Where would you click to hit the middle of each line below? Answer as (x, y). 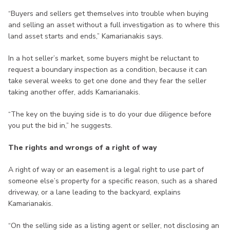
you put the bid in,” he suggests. (60, 126)
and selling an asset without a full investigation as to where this (114, 25)
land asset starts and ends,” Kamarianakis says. (86, 36)
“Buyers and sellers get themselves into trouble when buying (108, 14)
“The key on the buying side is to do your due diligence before (110, 114)
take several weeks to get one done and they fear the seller (107, 81)
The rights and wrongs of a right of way (82, 148)
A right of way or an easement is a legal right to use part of (106, 170)
